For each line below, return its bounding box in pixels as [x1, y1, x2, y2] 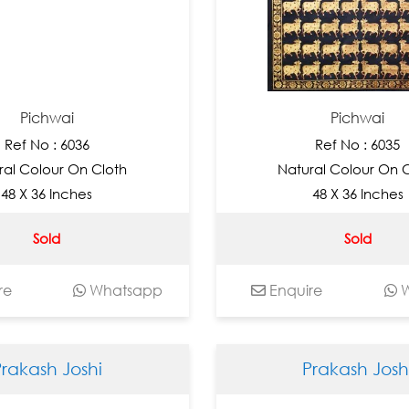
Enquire [266, 280, 323, 299]
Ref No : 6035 [315, 135, 401, 152]
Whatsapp [85, 280, 163, 299]
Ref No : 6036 [4, 135, 89, 152]
